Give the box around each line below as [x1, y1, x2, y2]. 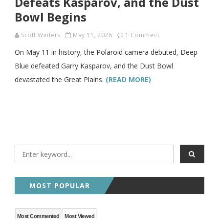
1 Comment [125, 31, 159, 39]
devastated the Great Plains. [15, 75, 106, 84]
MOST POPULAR [29, 181, 90, 190]
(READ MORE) [106, 75, 151, 84]
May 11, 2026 [73, 31, 112, 39]
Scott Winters [21, 31, 61, 39]
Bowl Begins [15, 9, 87, 25]
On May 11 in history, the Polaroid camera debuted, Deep [15, 47, 197, 57]
